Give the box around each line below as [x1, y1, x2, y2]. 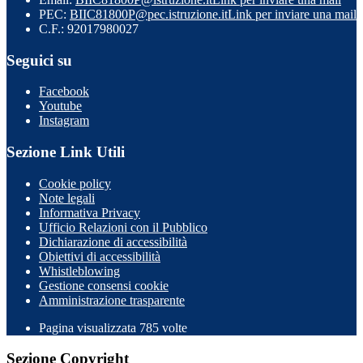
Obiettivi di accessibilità [39, 249, 160, 263]
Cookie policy [39, 176, 111, 190]
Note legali [39, 190, 95, 205]
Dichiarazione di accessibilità [39, 234, 187, 249]
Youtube [39, 99, 82, 113]
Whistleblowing [39, 263, 120, 278]
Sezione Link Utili [6, 143, 125, 161]
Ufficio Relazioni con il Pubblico [39, 220, 207, 234]
